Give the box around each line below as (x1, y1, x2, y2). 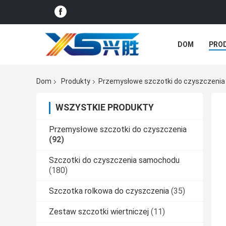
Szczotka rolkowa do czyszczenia (49, 186, 169, 196)
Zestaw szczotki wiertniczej (49, 207, 149, 217)
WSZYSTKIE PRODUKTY (55, 102, 154, 113)
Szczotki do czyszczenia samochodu (49, 155, 180, 165)
